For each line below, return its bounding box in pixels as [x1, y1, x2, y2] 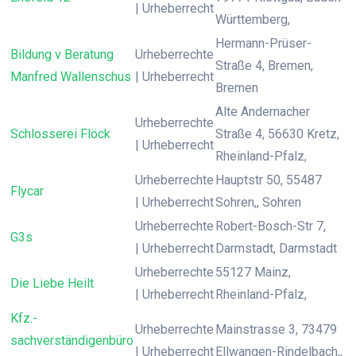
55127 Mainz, [215, 265, 291, 280]
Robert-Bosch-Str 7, [215, 219, 326, 234]
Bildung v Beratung [10, 47, 114, 62]
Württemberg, [215, 12, 290, 27]
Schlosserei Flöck [10, 126, 110, 141]
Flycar [10, 184, 44, 199]
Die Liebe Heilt [10, 276, 94, 291]
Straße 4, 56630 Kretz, [215, 126, 339, 141]
